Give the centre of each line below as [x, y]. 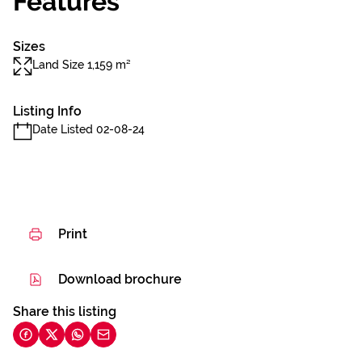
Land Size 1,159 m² [82, 65]
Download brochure [120, 279]
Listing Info [47, 111]
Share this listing [65, 311]
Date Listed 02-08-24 [88, 129]
